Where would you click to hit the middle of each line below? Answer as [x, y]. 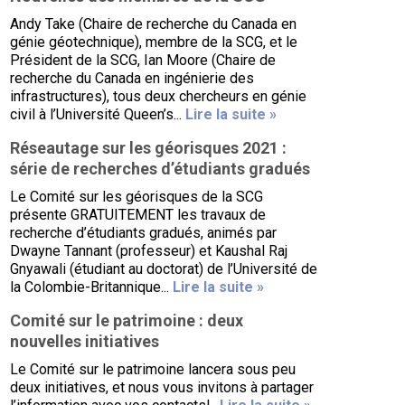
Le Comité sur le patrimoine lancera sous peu [153, 369]
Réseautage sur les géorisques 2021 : [149, 148]
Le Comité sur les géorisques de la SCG [137, 197]
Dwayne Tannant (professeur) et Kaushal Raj [149, 251]
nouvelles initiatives [85, 341]
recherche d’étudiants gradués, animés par [144, 233]
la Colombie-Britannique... [92, 287]
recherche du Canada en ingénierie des [132, 78]
